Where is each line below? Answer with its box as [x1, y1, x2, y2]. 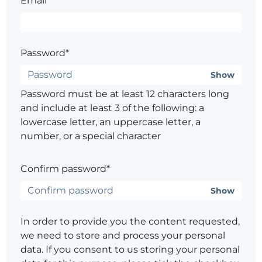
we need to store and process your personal [20, 229, 226, 241]
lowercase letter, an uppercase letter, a [20, 116, 201, 127]
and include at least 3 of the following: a [20, 102, 205, 113]
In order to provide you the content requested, [20, 215, 240, 227]
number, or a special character [20, 130, 161, 142]
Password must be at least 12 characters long [20, 88, 230, 99]
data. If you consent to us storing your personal [20, 243, 240, 255]
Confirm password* [20, 163, 111, 174]
